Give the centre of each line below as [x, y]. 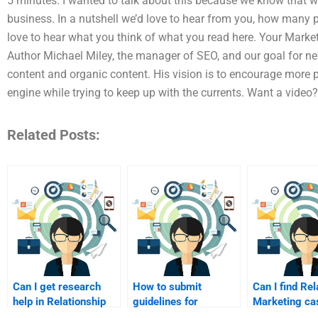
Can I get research [57, 286]
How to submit [167, 286]
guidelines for [165, 301]
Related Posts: [54, 135]
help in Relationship [59, 301]
